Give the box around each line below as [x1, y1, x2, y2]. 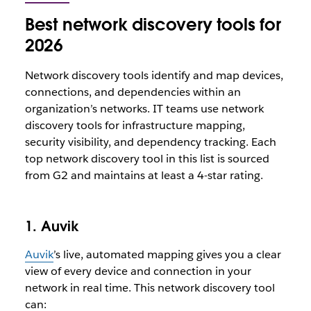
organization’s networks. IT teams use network [24, 101, 264, 116]
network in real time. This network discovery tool [24, 280, 275, 295]
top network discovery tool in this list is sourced [24, 151, 269, 166]
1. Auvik [24, 217, 79, 235]
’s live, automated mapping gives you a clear [53, 247, 281, 262]
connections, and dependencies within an [24, 85, 241, 99]
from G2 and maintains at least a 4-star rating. [24, 168, 263, 183]
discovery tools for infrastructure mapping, [24, 118, 245, 133]
